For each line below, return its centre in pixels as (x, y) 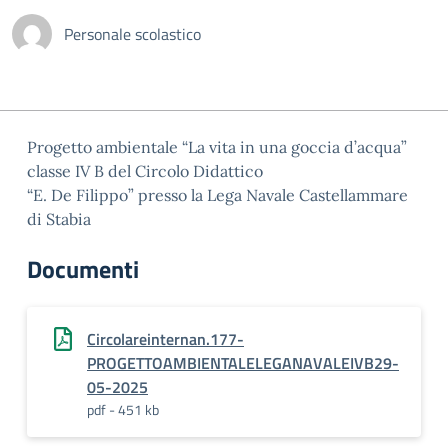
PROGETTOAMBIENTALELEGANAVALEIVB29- (243, 363)
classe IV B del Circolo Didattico (145, 171)
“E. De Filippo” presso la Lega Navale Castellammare (217, 195)
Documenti (83, 269)
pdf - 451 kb (123, 409)
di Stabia (59, 219)
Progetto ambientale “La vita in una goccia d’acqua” (217, 147)
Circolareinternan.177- (165, 339)
